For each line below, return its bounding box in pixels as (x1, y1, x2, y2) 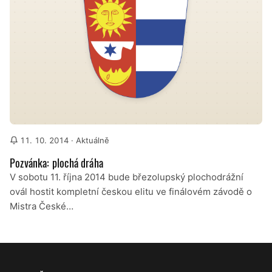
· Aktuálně (69, 135, 110, 145)
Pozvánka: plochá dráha (10, 154, 103, 171)
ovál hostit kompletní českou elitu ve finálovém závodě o (10, 185, 252, 197)
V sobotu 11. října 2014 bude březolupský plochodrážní (10, 171, 243, 183)
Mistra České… (10, 200, 73, 212)
